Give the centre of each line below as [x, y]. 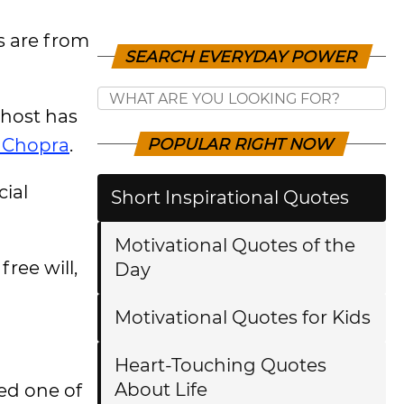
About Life [161, 390]
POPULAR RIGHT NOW [242, 144]
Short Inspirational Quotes [230, 197]
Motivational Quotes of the [235, 245]
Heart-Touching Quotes [220, 365]
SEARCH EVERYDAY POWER [242, 56]
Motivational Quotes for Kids [243, 317]
